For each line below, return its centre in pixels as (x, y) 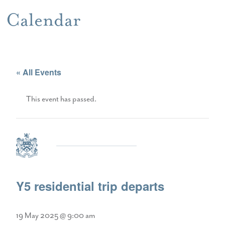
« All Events (39, 72)
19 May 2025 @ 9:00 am (55, 215)
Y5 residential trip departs (90, 186)
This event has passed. (61, 99)
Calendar (43, 20)
